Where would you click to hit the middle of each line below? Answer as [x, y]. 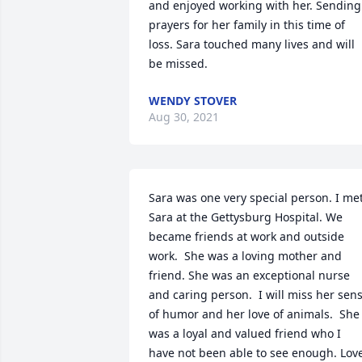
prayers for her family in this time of [247, 25]
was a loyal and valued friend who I [245, 333]
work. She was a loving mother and [245, 256]
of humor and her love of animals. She [254, 314]
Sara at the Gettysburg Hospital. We [246, 217]
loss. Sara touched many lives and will [252, 44]
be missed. [178, 63]
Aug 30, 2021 [184, 117]
